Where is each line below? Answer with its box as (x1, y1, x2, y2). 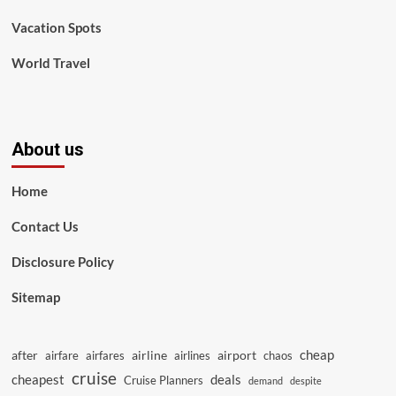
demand (247, 375, 283, 386)
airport (217, 347, 256, 362)
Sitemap (11, 289, 60, 305)
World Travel (11, 55, 90, 71)
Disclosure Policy (11, 254, 114, 270)
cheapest (11, 371, 65, 387)
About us (11, 139, 84, 160)
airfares (85, 348, 125, 362)
